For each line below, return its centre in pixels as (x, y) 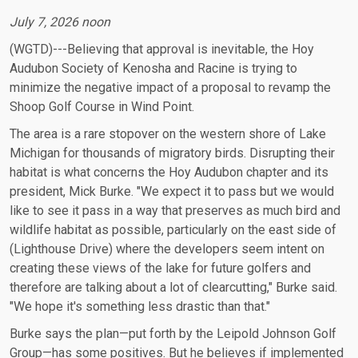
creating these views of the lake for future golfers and (160, 268)
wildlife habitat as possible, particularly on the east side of (173, 229)
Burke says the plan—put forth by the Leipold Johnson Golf (173, 333)
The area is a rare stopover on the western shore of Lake (168, 133)
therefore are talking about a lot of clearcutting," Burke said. (173, 287)
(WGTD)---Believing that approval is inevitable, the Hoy (162, 49)
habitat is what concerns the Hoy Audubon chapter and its (169, 172)
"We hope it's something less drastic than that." (141, 306)
